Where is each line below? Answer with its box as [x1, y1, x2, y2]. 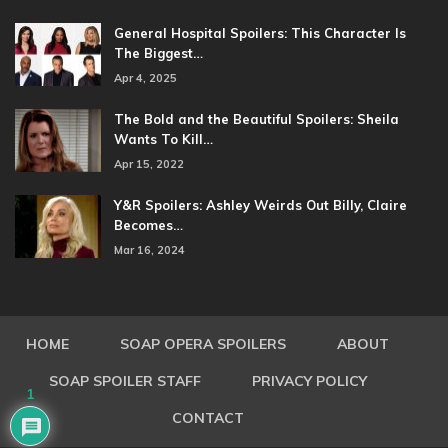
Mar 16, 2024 [114, 242, 185, 257]
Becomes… [114, 216, 183, 233]
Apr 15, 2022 [114, 156, 184, 171]
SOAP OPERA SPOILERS [120, 334, 286, 353]
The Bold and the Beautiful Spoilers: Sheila [114, 110, 399, 127]
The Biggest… [114, 44, 203, 61]
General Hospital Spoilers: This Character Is [114, 24, 406, 41]
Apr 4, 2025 [114, 70, 177, 85]
